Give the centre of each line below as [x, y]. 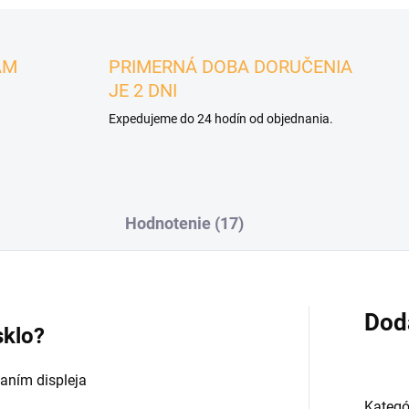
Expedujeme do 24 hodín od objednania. [221, 119]
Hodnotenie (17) [184, 223]
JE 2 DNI [143, 90]
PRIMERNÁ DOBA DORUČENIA [231, 67]
